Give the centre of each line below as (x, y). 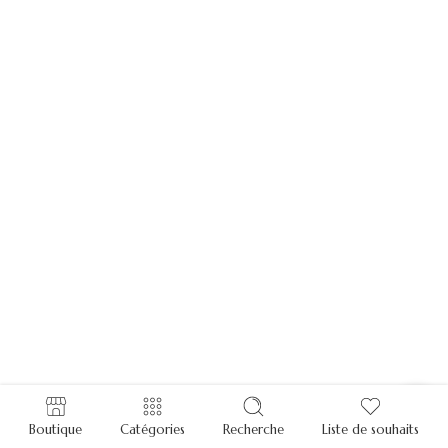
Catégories (152, 429)
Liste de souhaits (370, 429)
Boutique (55, 429)
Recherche (253, 429)
